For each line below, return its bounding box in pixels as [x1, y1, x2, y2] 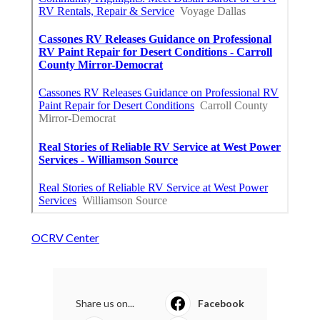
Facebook [198, 297, 244, 310]
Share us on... [76, 297, 134, 310]
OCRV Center [31, 231, 99, 245]
